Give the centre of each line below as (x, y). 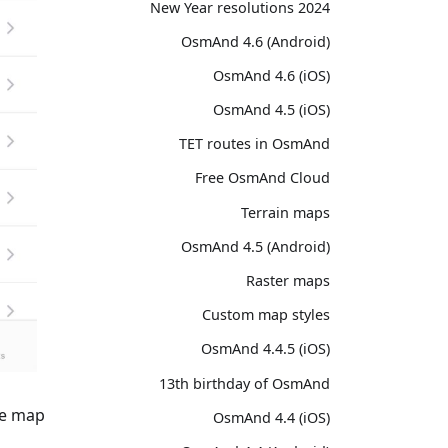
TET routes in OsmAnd (254, 144)
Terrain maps (285, 212)
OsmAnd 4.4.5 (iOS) (265, 349)
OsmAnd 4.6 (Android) (255, 41)
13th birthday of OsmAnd (244, 383)
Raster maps (288, 280)
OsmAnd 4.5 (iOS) (271, 110)
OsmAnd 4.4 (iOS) (271, 417)
